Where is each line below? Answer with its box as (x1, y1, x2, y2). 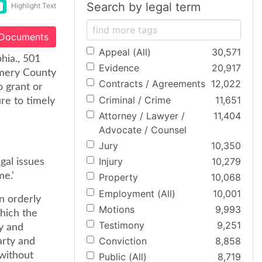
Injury (99, 156, 123, 168)
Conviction (99, 235, 147, 247)
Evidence (99, 62, 139, 74)
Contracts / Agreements (99, 78, 205, 90)
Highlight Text (11, 1, 56, 10)
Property (99, 171, 138, 184)
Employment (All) (99, 187, 175, 199)
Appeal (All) (99, 46, 151, 58)
